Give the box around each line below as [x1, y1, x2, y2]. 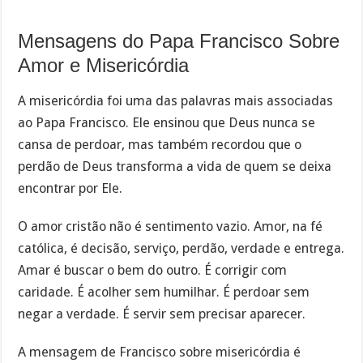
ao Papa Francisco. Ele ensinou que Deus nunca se [18, 115, 316, 131]
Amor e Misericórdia [18, 53, 190, 76]
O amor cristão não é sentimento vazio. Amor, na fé [18, 219, 323, 235]
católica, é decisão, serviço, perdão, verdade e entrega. [18, 241, 345, 257]
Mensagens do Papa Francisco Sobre [18, 29, 340, 52]
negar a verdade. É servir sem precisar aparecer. [18, 306, 306, 322]
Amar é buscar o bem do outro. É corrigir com [18, 263, 288, 279]
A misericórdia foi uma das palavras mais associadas [18, 93, 334, 109]
